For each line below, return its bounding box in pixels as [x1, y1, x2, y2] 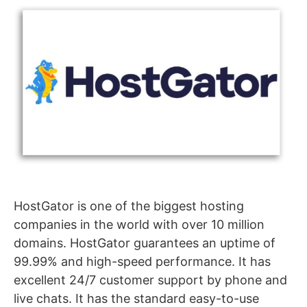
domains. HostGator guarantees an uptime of [14, 236, 275, 251]
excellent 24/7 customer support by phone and [14, 273, 287, 288]
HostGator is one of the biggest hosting [14, 199, 244, 214]
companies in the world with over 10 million [14, 217, 265, 232]
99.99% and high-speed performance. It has [14, 254, 271, 269]
